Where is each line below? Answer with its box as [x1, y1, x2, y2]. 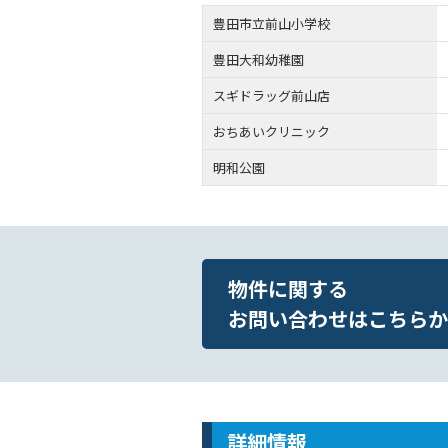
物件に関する [228, 274, 348, 304]
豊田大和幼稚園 [213, 50, 304, 70]
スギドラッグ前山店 [213, 86, 330, 106]
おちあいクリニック [213, 122, 330, 142]
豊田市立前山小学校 [213, 14, 330, 34]
